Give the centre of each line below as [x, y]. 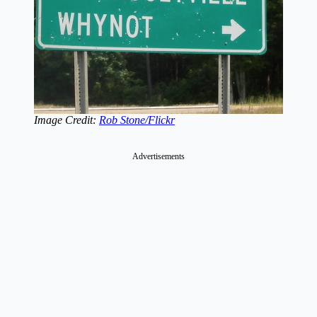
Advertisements [158, 157]
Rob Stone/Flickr [137, 120]
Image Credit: [67, 120]
